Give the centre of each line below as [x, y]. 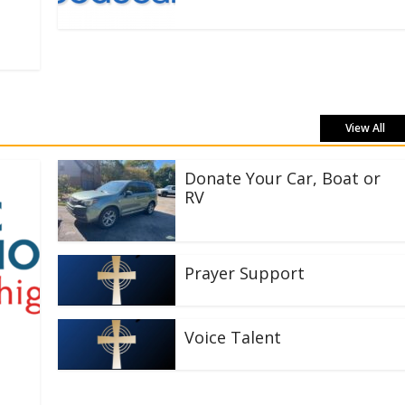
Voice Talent [233, 337]
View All [365, 127]
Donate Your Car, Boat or [283, 178]
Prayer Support [245, 273]
